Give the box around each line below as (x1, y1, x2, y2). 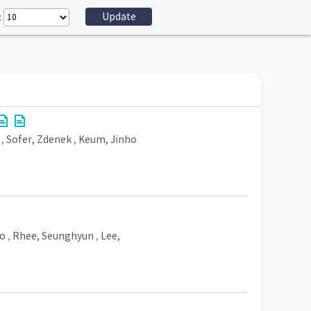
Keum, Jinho (78, 133, 137, 146)
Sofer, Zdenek (6, 133, 72, 146)
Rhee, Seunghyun (12, 230, 94, 242)
